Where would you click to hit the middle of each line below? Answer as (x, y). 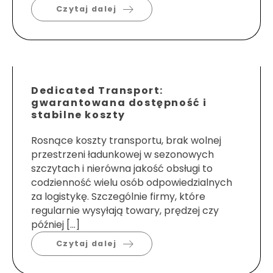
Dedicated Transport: (97, 91)
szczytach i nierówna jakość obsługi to (122, 169)
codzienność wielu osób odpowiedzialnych (132, 183)
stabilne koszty (78, 115)
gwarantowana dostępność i (119, 103)
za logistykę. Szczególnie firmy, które (118, 197)
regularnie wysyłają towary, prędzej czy (125, 211)
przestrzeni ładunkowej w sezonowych (122, 155)
